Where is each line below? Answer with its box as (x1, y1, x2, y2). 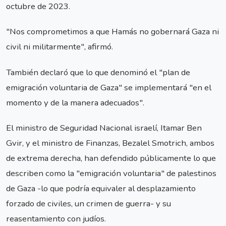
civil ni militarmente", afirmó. (6, 41, 113, 53)
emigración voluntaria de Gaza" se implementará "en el (6, 81, 211, 93)
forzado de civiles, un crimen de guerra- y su (6, 197, 171, 209)
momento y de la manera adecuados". (6, 96, 144, 108)
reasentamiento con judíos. (6, 212, 106, 224)
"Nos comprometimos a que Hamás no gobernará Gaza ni (6, 26, 219, 38)
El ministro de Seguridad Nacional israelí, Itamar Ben (6, 122, 202, 134)
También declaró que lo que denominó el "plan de (6, 66, 190, 78)
